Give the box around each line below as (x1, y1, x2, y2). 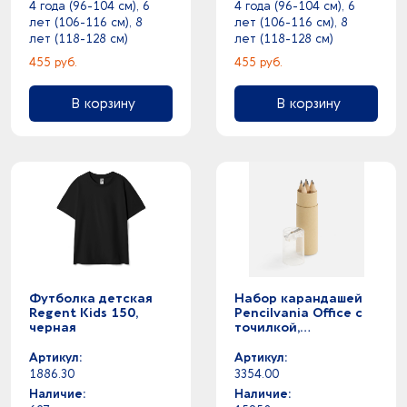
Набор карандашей (234, 291, 362, 306)
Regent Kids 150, (29, 305, 138, 321)
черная (29, 320, 76, 335)
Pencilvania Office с (234, 305, 362, 321)
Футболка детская (29, 291, 153, 306)
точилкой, (234, 320, 300, 335)
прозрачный (234, 334, 314, 350)
